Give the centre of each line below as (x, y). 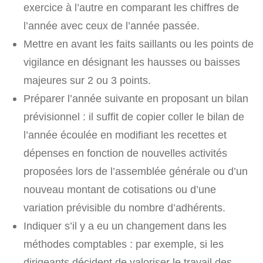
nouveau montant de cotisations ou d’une (120, 190)
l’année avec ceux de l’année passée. (112, 26)
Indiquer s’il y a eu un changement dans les (125, 226)
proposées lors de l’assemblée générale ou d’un (136, 171)
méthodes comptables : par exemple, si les (124, 244)
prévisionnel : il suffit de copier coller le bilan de (134, 117)
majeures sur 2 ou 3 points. (87, 80)
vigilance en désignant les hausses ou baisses (132, 62)
